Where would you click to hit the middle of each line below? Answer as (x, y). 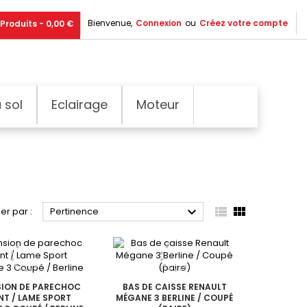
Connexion (159, 23)
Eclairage (79, 104)
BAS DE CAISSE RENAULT (174, 286)
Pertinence (74, 211)
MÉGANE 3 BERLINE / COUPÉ (175, 297)
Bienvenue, (110, 23)
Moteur (158, 104)
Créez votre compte (244, 23)
